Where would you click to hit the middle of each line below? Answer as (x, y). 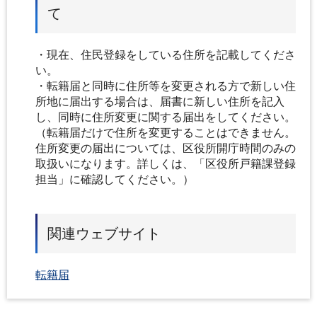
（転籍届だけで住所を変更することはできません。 (166, 132)
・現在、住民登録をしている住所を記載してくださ (166, 54)
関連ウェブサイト (104, 233)
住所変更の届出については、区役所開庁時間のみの (166, 148)
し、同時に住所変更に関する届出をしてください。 (166, 117)
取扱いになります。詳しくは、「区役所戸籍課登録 (166, 163)
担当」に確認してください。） (115, 179)
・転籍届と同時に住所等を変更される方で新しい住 (166, 86)
